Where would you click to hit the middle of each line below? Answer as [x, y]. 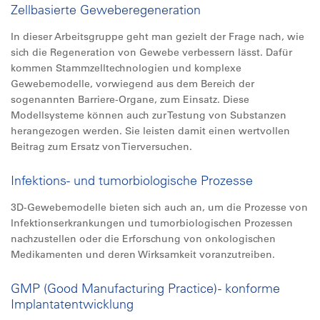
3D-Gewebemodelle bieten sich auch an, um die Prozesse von [159, 207]
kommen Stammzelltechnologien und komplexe [126, 68]
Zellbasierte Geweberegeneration [106, 10]
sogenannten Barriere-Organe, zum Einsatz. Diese [130, 99]
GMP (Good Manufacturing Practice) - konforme [145, 288]
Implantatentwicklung [72, 304]
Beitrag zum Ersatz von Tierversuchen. [101, 146]
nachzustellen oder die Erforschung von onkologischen [143, 239]
